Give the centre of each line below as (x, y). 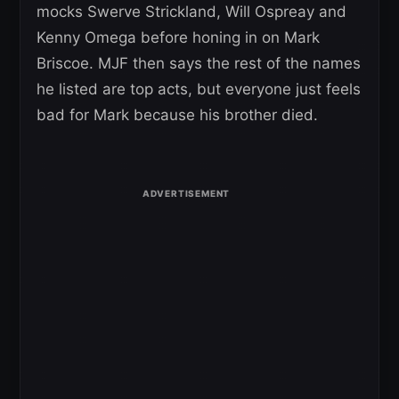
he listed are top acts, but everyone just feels (199, 89)
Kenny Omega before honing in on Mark (178, 37)
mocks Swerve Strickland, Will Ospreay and (191, 12)
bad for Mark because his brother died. (177, 115)
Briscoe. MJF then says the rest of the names (199, 63)
